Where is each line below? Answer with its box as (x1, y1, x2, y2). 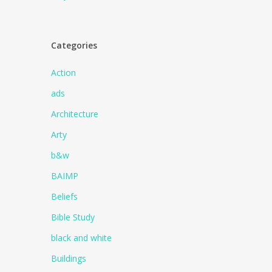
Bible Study (51, 211, 95, 223)
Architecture (51, 108, 99, 120)
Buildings (51, 253, 87, 264)
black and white (51, 232, 112, 243)
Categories (51, 39, 98, 51)
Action (51, 67, 76, 78)
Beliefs (51, 191, 78, 202)
